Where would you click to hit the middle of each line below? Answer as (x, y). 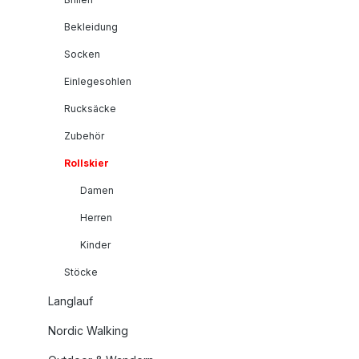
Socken (82, 54)
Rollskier (87, 163)
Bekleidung (91, 26)
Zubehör (84, 135)
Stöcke (81, 272)
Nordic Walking (88, 330)
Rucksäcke (90, 108)
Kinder (95, 244)
